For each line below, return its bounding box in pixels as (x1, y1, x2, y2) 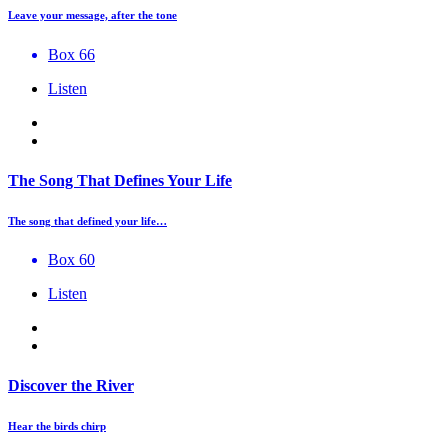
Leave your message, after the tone (8, 9, 177, 22)
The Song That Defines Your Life (8, 171, 232, 189)
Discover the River (8, 376, 134, 394)
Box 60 (48, 251, 95, 269)
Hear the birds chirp (8, 419, 106, 432)
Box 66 (48, 46, 95, 64)
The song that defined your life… (8, 214, 167, 227)
